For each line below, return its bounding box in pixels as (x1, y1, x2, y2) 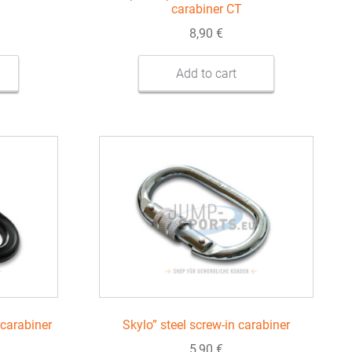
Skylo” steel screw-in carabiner (123, 317, 291, 333)
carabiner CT (170, 2, 242, 17)
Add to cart (176, 65, 237, 81)
